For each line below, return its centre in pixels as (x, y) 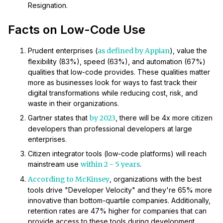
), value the (188, 51)
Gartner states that (59, 118)
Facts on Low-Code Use (77, 30)
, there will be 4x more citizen (164, 118)
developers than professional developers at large (110, 129)
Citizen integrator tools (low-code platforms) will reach (117, 154)
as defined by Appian (134, 51)
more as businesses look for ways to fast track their (112, 83)
